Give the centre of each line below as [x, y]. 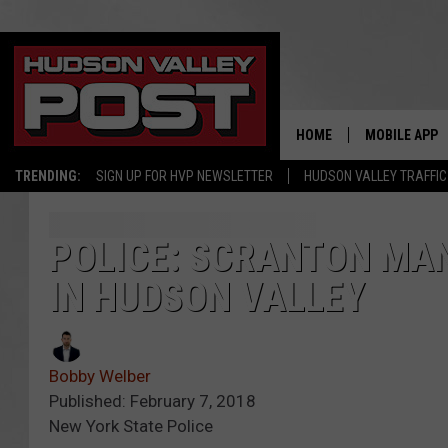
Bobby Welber [100, 376]
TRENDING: [48, 176]
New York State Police [131, 426]
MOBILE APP [401, 135]
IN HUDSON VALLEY [207, 298]
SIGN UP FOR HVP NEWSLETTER [184, 176]
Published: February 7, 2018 [152, 401]
